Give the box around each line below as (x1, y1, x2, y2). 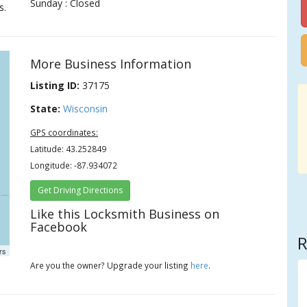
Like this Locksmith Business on (30, 206, 220, 222)
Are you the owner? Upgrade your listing (30, 260, 191, 271)
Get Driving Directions (38, 184, 123, 196)
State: (30, 102, 61, 115)
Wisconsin (63, 102, 108, 115)
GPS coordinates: (30, 127, 99, 138)
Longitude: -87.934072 (30, 160, 118, 171)
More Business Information (30, 56, 192, 72)
